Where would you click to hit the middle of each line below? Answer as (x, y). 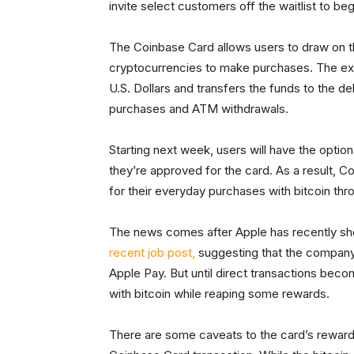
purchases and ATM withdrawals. (199, 109)
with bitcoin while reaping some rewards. (219, 294)
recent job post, (152, 253)
